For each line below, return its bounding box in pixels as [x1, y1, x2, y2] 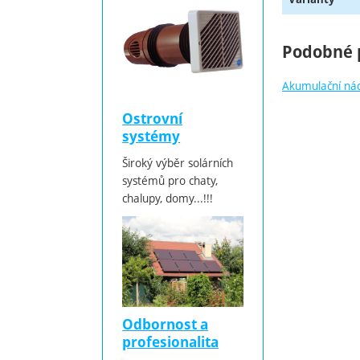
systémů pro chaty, [122, 172, 219, 188]
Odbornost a [122, 314, 209, 333]
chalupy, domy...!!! [122, 190, 214, 206]
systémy [122, 126, 181, 145]
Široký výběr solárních [122, 154, 234, 170]
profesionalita [122, 332, 219, 351]
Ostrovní [122, 108, 183, 128]
